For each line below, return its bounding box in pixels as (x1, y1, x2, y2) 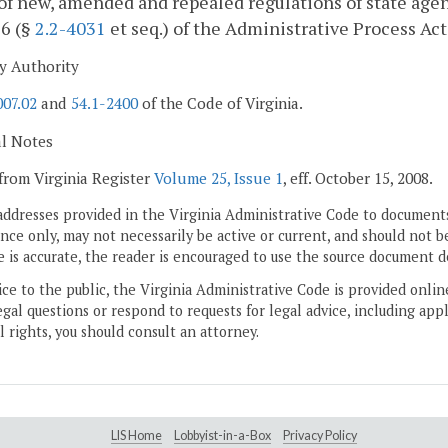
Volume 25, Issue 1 (154, 167, 283, 188)
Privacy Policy (283, 427, 357, 443)
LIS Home (111, 427, 162, 443)
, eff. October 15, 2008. (283, 167, 433, 188)
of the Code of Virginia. (138, 93, 303, 114)
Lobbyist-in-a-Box (174, 427, 271, 443)
